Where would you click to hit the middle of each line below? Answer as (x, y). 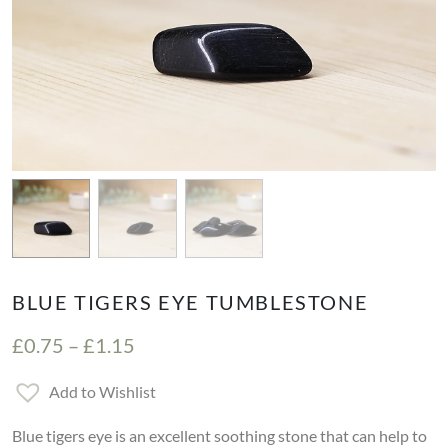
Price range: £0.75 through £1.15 (277, 343)
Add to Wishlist (102, 391)
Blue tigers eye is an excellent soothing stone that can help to (219, 435)
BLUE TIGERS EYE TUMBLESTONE (190, 301)
